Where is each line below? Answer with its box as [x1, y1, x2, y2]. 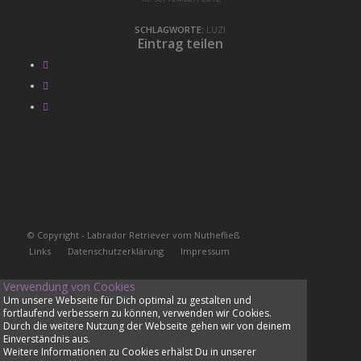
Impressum [180, 245, 230, 258]
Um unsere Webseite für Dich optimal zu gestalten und [2, 293, 251, 307]
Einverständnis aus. [2, 331, 90, 346]
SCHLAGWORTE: [135, 23, 205, 36]
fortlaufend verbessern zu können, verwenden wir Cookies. [2, 305, 272, 320]
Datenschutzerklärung [67, 245, 164, 258]
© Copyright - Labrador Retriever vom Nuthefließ [27, 229, 239, 242]
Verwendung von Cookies [2, 278, 135, 294]
